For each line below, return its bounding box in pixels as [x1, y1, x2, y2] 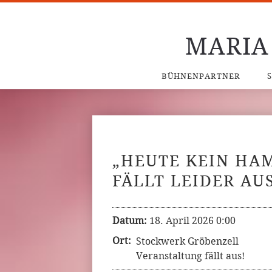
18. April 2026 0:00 [149, 215, 236, 226]
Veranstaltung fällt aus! [136, 250, 245, 262]
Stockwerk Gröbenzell [136, 236, 239, 247]
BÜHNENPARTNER [161, 72, 240, 81]
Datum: [112, 215, 147, 226]
